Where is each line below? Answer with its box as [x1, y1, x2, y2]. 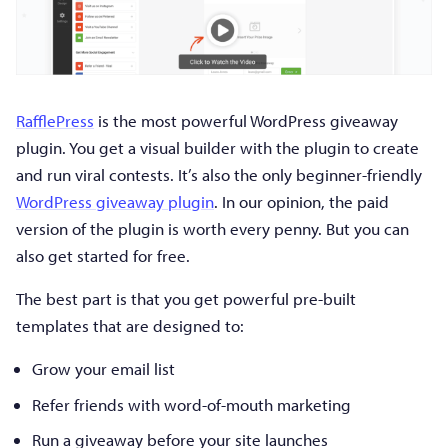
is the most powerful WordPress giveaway [94, 110, 398, 132]
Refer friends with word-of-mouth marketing [32, 393, 351, 415]
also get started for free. [16, 245, 190, 267]
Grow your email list [32, 358, 175, 380]
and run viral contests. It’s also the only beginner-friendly [16, 164, 422, 186]
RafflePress [16, 110, 94, 132]
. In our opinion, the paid [214, 191, 389, 213]
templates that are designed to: [16, 315, 244, 337]
